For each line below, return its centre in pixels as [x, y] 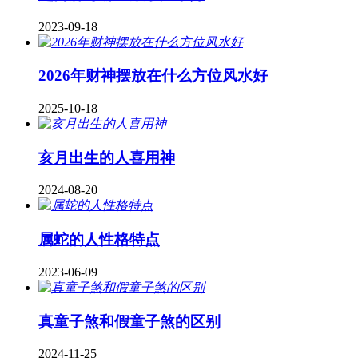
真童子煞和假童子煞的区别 [129, 321]
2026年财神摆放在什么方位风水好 [153, 76]
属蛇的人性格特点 [99, 240]
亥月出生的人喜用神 [107, 157]
